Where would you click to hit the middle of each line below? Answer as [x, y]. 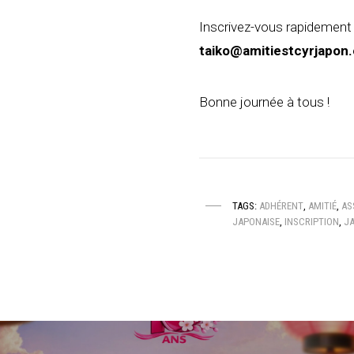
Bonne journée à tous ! [264, 102]
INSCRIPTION [312, 222]
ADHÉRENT [281, 206]
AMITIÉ [322, 206]
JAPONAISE [256, 222]
